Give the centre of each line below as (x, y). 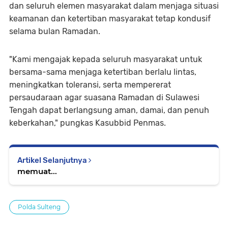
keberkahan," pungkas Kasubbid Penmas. (88, 123)
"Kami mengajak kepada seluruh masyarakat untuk (106, 59)
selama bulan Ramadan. (55, 31)
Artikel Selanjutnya (53, 160)
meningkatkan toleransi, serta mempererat (90, 84)
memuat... (37, 171)
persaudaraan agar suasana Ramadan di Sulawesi (104, 97)
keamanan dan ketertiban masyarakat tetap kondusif (110, 18)
